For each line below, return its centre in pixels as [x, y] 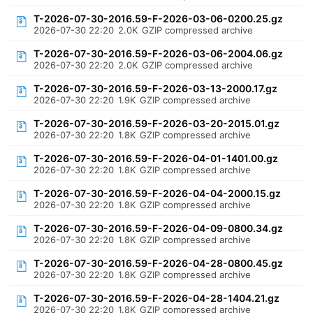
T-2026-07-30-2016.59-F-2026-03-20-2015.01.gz [157, 123]
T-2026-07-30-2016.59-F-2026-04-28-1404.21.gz [157, 298]
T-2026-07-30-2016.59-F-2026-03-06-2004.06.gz [159, 53]
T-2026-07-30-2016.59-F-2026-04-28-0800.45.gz [159, 263]
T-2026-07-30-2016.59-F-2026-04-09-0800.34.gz [159, 228]
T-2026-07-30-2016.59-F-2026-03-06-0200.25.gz [159, 19]
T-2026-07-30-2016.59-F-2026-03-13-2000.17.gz [156, 88]
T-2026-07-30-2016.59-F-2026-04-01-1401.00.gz [156, 158]
